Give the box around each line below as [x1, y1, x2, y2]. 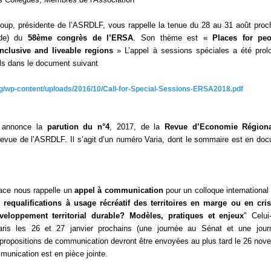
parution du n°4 [47, 122, 110, 131]
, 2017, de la [109, 122, 165, 131]
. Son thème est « [133, 33, 213, 42]
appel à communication [74, 186, 163, 195]
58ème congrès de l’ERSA [27, 33, 134, 42]
